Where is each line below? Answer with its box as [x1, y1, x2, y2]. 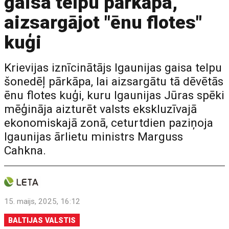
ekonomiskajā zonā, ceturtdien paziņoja [4, 116, 214, 130]
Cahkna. [4, 144, 47, 157]
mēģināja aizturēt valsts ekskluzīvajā [4, 102, 197, 116]
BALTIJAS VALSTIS [8, 216, 76, 224]
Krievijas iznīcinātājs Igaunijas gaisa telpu [4, 61, 222, 75]
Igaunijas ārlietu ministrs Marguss [4, 130, 184, 144]
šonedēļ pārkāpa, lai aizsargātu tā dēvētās [4, 75, 224, 88]
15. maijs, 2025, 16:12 [4, 197, 81, 206]
